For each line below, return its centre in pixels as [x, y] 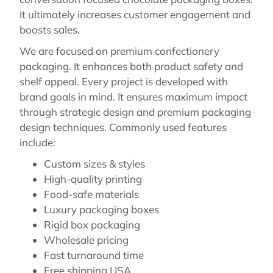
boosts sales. [51, 30]
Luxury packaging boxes [101, 210]
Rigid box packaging [92, 225]
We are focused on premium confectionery [119, 51]
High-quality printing [93, 179]
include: [37, 143]
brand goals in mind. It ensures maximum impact [133, 97]
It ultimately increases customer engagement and [135, 15]
